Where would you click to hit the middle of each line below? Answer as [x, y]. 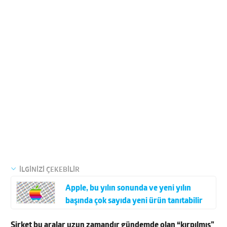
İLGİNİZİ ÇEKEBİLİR [50, 170]
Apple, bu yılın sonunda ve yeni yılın [128, 188]
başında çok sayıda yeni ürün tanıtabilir [134, 201]
